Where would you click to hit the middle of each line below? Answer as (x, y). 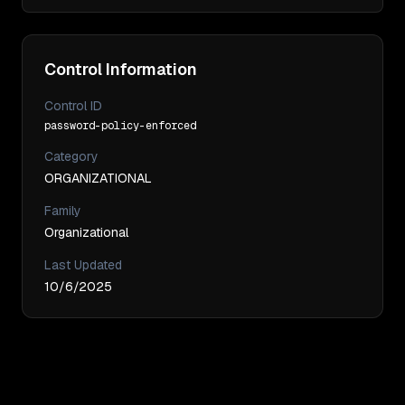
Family (63, 211)
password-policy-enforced (120, 126)
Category (71, 156)
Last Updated (83, 265)
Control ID (73, 106)
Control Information (121, 69)
